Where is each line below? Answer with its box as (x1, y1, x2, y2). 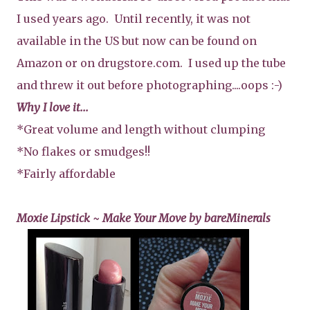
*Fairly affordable (17, 166, 116, 181)
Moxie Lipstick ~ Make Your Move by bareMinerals (17, 210, 271, 225)
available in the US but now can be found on (17, 33, 257, 48)
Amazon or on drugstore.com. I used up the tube (17, 55, 286, 70)
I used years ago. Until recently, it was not (17, 11, 250, 26)
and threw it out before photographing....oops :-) (17, 77, 282, 92)
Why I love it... (17, 100, 89, 114)
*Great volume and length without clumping (17, 122, 265, 136)
